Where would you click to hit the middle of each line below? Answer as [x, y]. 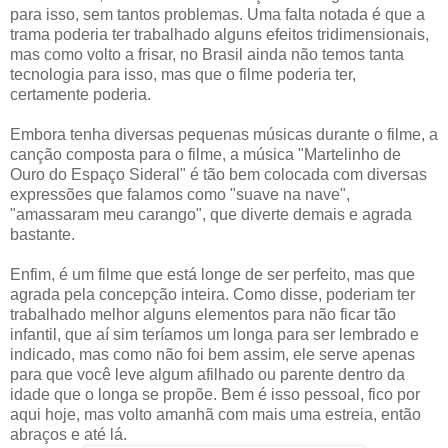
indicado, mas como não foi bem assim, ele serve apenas [212, 354]
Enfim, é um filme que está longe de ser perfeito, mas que [212, 274]
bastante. [42, 234]
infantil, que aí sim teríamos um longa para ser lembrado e [214, 334]
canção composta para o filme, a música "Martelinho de [205, 154]
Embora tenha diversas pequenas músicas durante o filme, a [224, 134]
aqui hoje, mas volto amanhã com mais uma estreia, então [215, 414]
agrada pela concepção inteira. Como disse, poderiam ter [212, 294]
